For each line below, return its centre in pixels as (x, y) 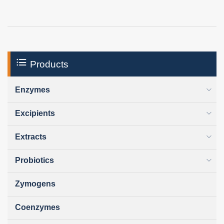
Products (48, 64)
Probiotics (34, 160)
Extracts (31, 136)
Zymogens (35, 183)
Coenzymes (37, 207)
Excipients (35, 113)
